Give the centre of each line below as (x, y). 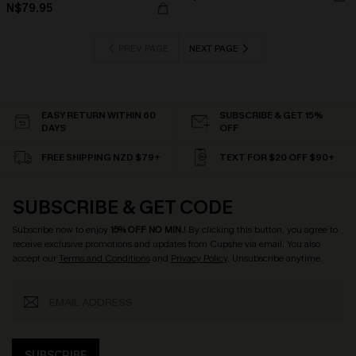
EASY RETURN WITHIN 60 (99, 115)
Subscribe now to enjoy (62, 230)
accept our (36, 258)
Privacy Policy (199, 258)
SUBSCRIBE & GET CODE (123, 207)
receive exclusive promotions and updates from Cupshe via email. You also (166, 244)
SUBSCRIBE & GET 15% (271, 115)
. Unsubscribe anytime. (275, 258)
